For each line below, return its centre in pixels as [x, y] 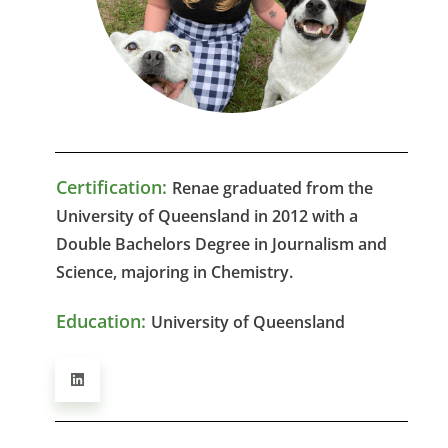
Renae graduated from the [272, 187]
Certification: [111, 186]
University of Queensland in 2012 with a [207, 215]
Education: [101, 320]
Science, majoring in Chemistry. [174, 271]
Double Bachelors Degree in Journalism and [221, 243]
